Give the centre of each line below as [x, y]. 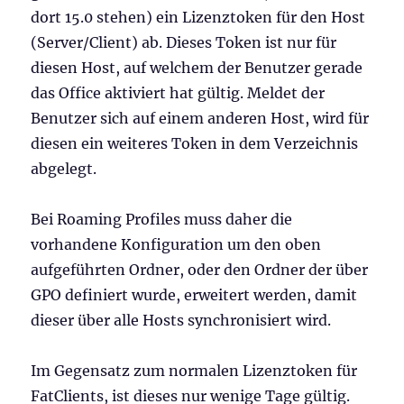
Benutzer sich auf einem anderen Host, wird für [200, 118]
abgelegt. [64, 168]
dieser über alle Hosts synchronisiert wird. [181, 320]
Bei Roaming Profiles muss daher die [162, 219]
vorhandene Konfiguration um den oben [176, 244]
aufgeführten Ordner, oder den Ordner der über [200, 269]
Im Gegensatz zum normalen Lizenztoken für [194, 370]
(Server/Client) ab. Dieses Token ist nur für [184, 42]
